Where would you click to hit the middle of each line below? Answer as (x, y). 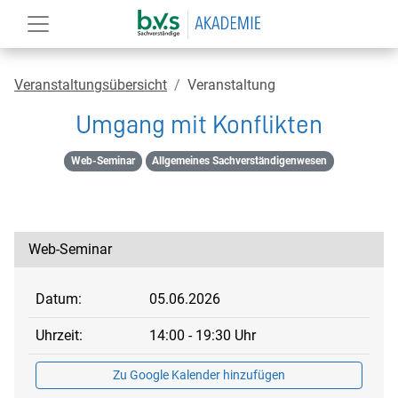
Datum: (59, 299)
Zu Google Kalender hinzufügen (199, 375)
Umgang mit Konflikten (199, 125)
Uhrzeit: (59, 336)
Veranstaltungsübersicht (91, 85)
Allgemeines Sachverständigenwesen (240, 161)
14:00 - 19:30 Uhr (203, 336)
